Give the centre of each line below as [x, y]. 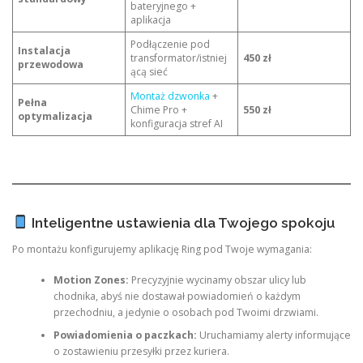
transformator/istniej [179, 58]
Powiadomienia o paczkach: [125, 335]
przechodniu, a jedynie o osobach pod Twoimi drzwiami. [186, 312]
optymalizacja [56, 117]
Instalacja [45, 51]
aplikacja [151, 20]
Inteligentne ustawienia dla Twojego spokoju [181, 222]
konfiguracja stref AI [177, 124]
